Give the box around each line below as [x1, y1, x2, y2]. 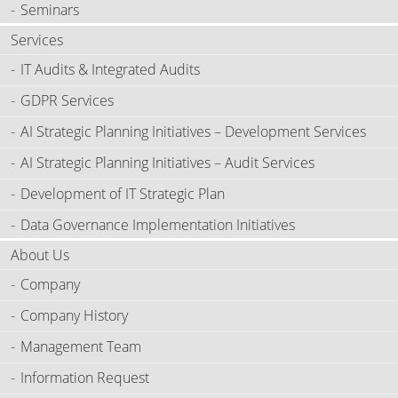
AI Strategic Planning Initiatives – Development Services [20, 121, 366, 141]
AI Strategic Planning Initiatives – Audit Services [20, 152, 314, 172]
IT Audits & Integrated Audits [20, 59, 200, 79]
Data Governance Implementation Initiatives [20, 214, 295, 235]
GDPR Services [20, 90, 114, 110]
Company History [20, 305, 128, 325]
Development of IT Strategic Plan [20, 183, 225, 203]
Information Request [20, 367, 149, 387]
